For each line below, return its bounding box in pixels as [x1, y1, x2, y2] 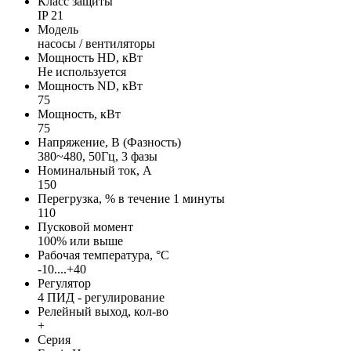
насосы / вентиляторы [38, 37, 155, 51]
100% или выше [38, 234, 123, 248]
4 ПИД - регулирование [38, 291, 165, 305]
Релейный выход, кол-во [38, 305, 168, 319]
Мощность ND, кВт [38, 79, 143, 93]
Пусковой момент [38, 220, 133, 234]
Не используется [38, 65, 126, 79]
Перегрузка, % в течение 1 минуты [38, 192, 225, 206]
